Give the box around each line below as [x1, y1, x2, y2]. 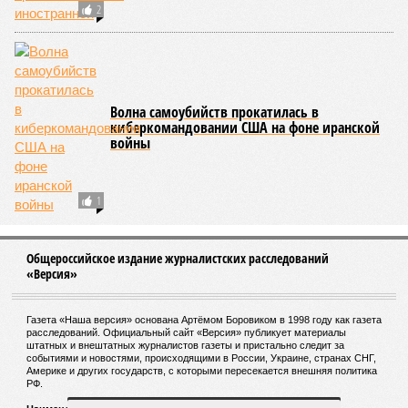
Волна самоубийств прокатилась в [110, 102, 319, 122]
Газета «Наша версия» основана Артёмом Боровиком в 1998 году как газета [26, 314, 382, 325]
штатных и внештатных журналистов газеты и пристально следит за [26, 340, 344, 351]
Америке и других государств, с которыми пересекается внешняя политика [26, 365, 377, 376]
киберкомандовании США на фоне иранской [110, 117, 380, 138]
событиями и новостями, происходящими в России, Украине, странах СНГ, [26, 352, 376, 363]
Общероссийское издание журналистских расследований [26, 250, 329, 267]
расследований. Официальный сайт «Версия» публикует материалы [26, 327, 346, 338]
